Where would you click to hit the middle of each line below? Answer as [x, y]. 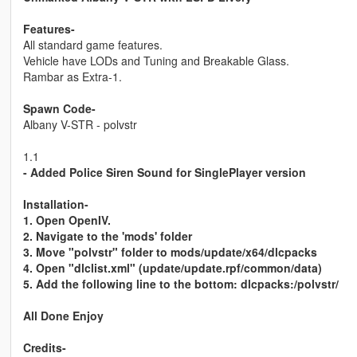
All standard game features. [92, 45]
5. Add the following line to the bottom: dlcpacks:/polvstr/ [180, 284]
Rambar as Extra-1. [72, 77]
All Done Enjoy [63, 316]
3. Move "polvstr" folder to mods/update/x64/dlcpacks [170, 252]
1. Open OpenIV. [67, 220]
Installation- [55, 204]
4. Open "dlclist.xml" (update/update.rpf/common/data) [172, 268]
